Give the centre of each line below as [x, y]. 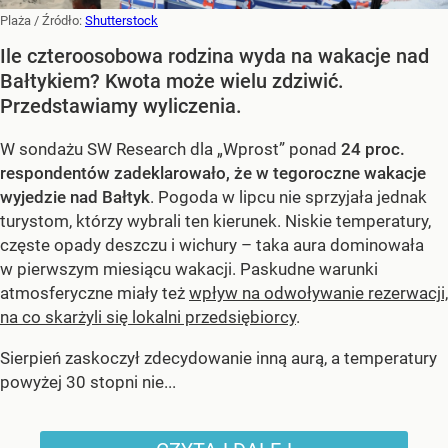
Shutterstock [121, 21]
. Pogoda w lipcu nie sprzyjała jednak [288, 197]
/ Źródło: [59, 21]
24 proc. [373, 149]
